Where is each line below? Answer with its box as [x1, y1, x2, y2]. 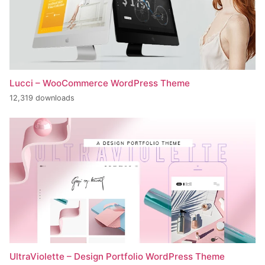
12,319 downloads [9, 93, 75, 103]
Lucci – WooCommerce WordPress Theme [9, 77, 190, 89]
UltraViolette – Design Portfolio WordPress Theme [9, 250, 225, 262]
